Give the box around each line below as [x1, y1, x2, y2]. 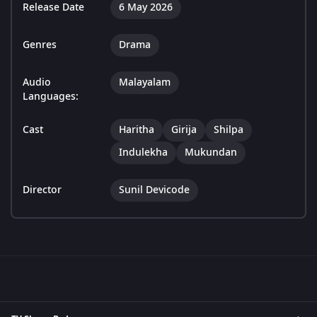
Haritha [119, 122, 154, 138]
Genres [23, 38, 57, 53]
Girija [171, 122, 197, 138]
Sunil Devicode [119, 183, 190, 198]
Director [23, 183, 62, 198]
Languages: [23, 89, 79, 105]
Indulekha [119, 145, 168, 161]
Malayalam [119, 75, 171, 91]
